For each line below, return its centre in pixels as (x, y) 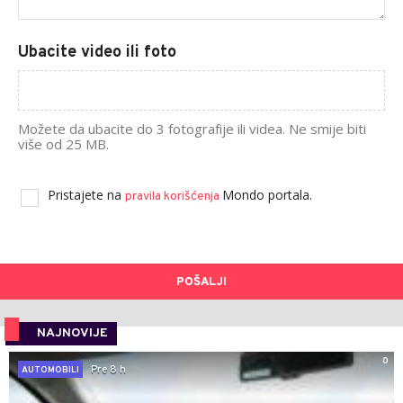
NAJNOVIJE (72, 334)
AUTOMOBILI (50, 371)
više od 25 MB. (63, 144)
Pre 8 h (108, 369)
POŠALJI (201, 283)
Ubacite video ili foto (97, 53)
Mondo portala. (267, 195)
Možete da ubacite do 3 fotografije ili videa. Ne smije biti (192, 129)
